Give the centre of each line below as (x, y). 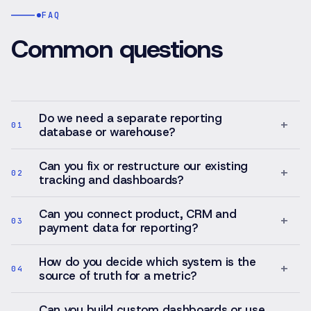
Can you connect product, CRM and (138, 214)
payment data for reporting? (118, 228)
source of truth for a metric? (118, 276)
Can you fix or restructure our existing (144, 166)
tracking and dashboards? (111, 180)
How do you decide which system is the (148, 262)
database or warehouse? (107, 132)
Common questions (117, 49)
